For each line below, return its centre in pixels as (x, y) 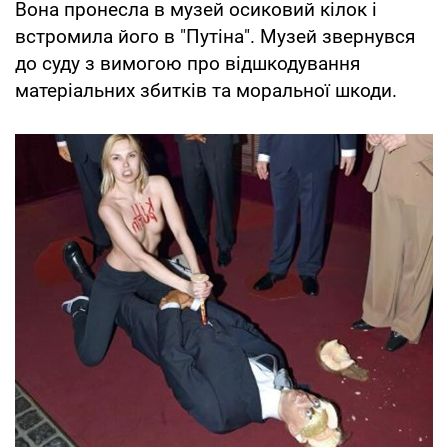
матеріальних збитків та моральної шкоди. (206, 90)
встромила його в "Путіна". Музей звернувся (215, 36)
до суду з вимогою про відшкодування (187, 63)
